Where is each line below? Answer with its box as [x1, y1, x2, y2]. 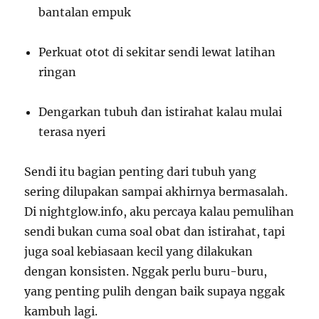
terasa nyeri [38, 125, 106, 140]
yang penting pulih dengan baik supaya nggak [24, 284, 286, 299]
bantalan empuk [38, 5, 132, 20]
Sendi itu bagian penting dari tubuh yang [24, 164, 257, 179]
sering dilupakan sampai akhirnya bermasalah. [24, 184, 288, 199]
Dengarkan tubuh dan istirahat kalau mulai [38, 105, 283, 120]
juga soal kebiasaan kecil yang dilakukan [24, 244, 253, 259]
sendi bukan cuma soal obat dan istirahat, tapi [24, 224, 286, 239]
